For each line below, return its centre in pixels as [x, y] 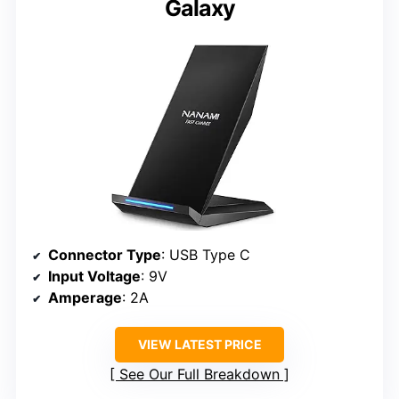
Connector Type [105, 255]
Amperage [85, 298]
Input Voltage [94, 277]
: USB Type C [206, 255]
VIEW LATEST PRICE [199, 345]
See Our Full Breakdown [199, 375]
